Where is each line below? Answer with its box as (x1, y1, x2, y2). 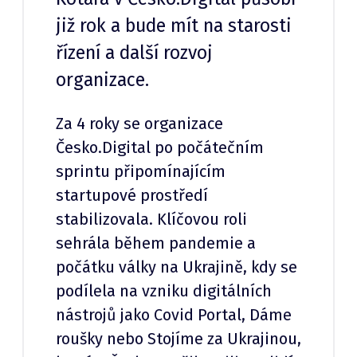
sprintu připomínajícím (56, 162, 226, 182)
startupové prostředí (56, 186, 208, 206)
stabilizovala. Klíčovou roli (56, 210, 247, 229)
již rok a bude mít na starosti (56, 14, 292, 37)
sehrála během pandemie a (56, 233, 256, 253)
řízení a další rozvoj (56, 41, 213, 65)
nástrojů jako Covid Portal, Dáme (56, 305, 292, 325)
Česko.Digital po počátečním (56, 138, 264, 158)
